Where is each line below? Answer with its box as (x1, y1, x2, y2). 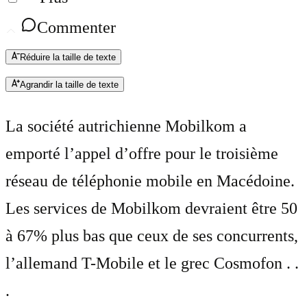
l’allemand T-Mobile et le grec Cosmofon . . (5, 254, 299, 273)
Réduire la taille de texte (20, 52, 116, 63)
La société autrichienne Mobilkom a (5, 117, 247, 136)
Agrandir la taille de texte (20, 79, 119, 90)
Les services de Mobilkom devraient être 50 (5, 199, 297, 218)
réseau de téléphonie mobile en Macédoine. (5, 172, 295, 191)
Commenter (37, 19, 116, 37)
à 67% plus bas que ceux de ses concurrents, (5, 227, 298, 245)
